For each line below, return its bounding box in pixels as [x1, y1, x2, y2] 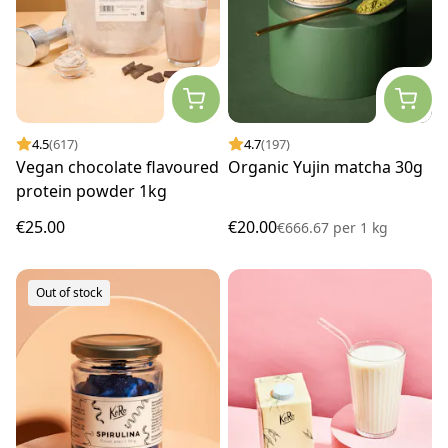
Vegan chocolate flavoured [16, 156, 219, 179]
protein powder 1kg [16, 180, 167, 203]
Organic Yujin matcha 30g [228, 156, 423, 179]
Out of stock [36, 284, 102, 302]
